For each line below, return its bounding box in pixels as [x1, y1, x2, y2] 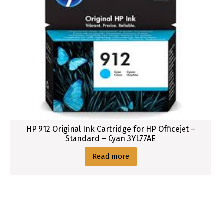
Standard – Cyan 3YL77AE [65, 134, 156, 144]
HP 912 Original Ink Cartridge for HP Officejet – [26, 124, 195, 134]
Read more [92, 152, 129, 161]
